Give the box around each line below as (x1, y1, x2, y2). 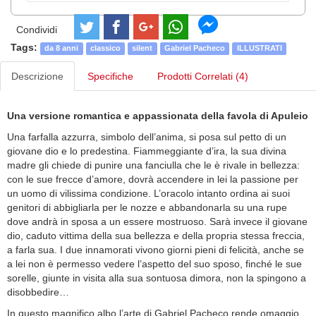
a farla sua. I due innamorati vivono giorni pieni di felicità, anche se (7, 244, 304, 256)
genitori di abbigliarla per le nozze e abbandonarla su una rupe (7, 202, 287, 214)
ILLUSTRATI (236, 44, 282, 53)
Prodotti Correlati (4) (157, 71, 248, 83)
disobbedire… (7, 286, 69, 298)
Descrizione (11, 71, 63, 83)
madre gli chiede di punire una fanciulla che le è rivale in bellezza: (7, 159, 300, 171)
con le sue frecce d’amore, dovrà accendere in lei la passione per (7, 174, 298, 186)
